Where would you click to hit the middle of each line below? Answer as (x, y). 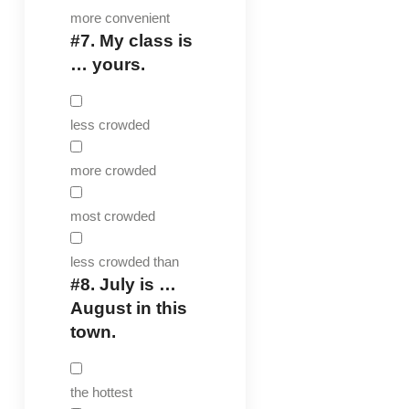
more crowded (113, 170)
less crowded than (124, 261)
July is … (135, 284)
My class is (143, 40)
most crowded (112, 215)
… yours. (107, 64)
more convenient (120, 17)
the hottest (101, 392)
